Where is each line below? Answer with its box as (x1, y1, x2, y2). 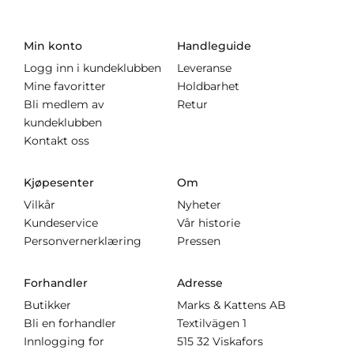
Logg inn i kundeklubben (24, 62, 161, 75)
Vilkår (24, 198, 55, 212)
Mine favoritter (24, 80, 106, 93)
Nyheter (177, 198, 221, 212)
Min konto (24, 39, 82, 54)
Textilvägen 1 (177, 317, 247, 330)
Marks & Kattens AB (177, 299, 286, 312)
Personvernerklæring (24, 235, 141, 248)
